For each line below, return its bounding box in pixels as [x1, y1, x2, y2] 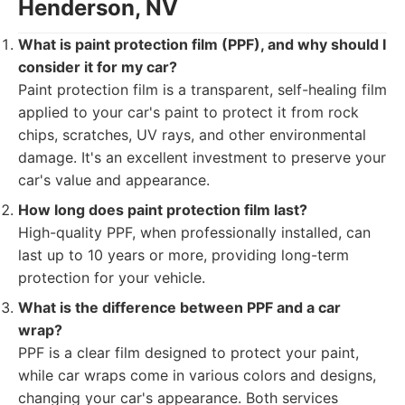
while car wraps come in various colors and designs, [18, 366, 376, 384]
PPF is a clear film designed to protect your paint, [18, 344, 359, 362]
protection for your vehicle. [18, 268, 205, 287]
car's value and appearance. [18, 171, 210, 189]
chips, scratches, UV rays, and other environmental [18, 126, 366, 144]
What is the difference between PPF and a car [18, 298, 341, 316]
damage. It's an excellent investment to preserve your [18, 148, 386, 166]
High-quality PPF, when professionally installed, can [18, 223, 371, 241]
